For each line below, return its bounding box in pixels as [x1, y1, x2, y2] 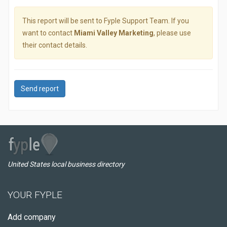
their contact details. [22, 41, 87, 49]
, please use [154, 29, 191, 37]
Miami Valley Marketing [74, 29, 154, 37]
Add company [8, 212, 56, 222]
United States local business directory [8, 160, 125, 168]
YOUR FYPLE [8, 189, 62, 201]
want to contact [22, 29, 74, 37]
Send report [21, 85, 59, 93]
